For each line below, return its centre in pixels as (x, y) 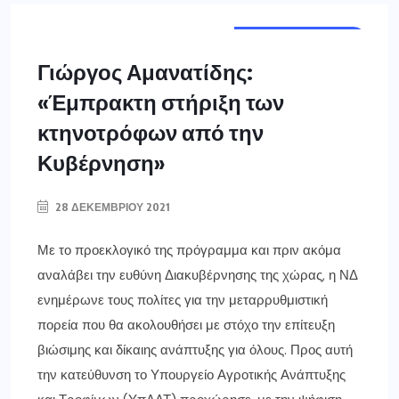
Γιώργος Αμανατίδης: (145, 72)
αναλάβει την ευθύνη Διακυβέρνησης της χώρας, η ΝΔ (198, 276)
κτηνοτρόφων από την (151, 132)
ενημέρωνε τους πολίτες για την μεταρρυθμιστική (183, 301)
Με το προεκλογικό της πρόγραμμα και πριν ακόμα (189, 251)
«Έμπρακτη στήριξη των (161, 102)
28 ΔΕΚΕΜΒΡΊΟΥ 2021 (111, 208)
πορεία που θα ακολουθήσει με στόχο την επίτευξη (186, 326)
